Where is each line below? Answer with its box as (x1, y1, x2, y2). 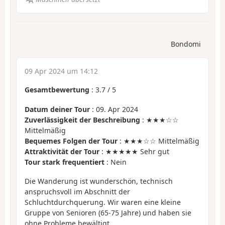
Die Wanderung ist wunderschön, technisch (25, 176, 173, 186)
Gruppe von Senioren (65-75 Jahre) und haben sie (25, 208, 191, 218)
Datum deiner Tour (25, 104, 90, 114)
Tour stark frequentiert (25, 157, 104, 167)
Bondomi (171, 39, 201, 49)
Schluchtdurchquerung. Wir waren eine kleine (25, 197, 181, 207)
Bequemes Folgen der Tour (25, 136, 118, 146)
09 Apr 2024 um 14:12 (25, 66, 98, 76)
